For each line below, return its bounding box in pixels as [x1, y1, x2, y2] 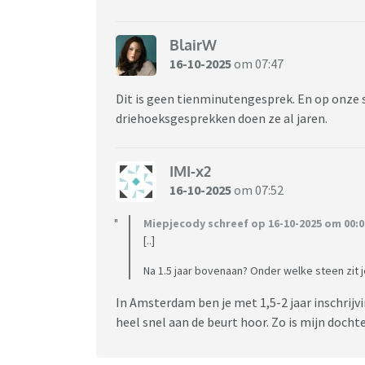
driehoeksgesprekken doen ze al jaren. [116, 109, 328, 126]
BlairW [169, 36, 217, 55]
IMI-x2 [169, 162, 211, 181]
